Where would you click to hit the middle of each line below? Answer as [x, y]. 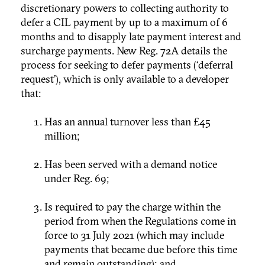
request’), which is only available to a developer [125, 79]
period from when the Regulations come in [140, 221]
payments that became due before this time [141, 249]
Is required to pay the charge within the [132, 206]
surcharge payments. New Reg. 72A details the [124, 50]
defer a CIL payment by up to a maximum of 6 [124, 22]
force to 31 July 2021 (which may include [134, 235]
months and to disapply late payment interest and [131, 36]
